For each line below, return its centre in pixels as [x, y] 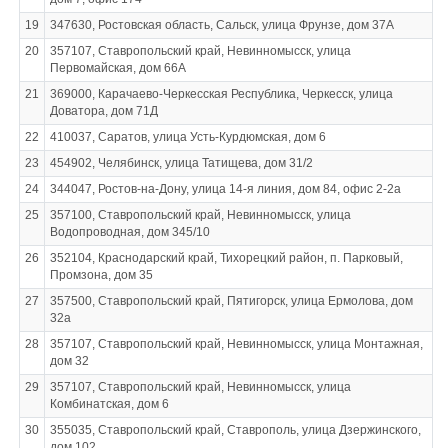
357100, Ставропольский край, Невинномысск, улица [200, 215]
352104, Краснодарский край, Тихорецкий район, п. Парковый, [226, 258]
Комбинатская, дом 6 [109, 404]
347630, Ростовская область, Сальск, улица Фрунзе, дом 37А [221, 25]
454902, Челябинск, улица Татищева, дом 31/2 [181, 163]
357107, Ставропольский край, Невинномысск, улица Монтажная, [236, 344]
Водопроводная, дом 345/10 [129, 232]
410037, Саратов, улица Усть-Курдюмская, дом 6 [187, 137]
